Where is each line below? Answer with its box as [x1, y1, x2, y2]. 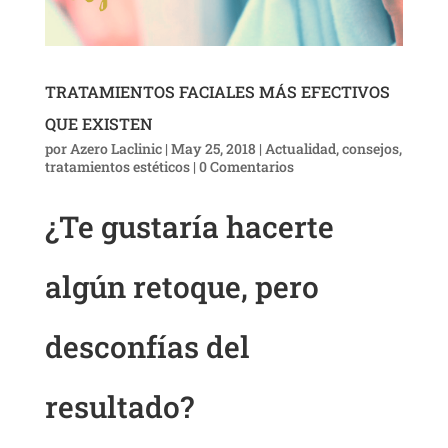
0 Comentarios [198, 157, 294, 177]
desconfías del [44, 327, 250, 367]
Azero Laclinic [69, 139, 162, 159]
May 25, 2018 [170, 139, 256, 159]
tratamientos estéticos [44, 157, 190, 177]
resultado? [44, 387, 194, 427]
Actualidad [264, 139, 336, 159]
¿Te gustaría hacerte [44, 207, 334, 247]
